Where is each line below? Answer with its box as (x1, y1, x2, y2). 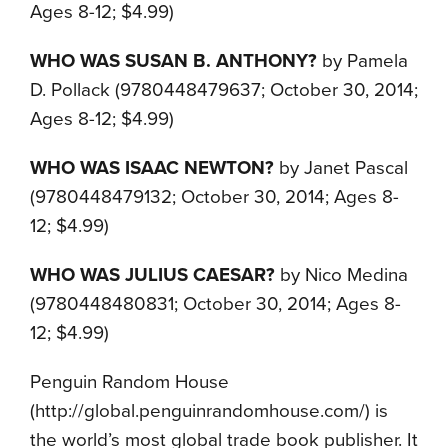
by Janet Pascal (274, 157, 408, 179)
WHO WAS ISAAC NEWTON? (30, 157, 274, 179)
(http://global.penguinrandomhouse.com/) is (30, 400, 388, 422)
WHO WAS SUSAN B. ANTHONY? (30, 50, 317, 72)
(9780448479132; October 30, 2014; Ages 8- (30, 186, 399, 208)
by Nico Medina (275, 264, 408, 286)
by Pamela (317, 50, 408, 72)
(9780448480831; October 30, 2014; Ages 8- (30, 293, 401, 315)
